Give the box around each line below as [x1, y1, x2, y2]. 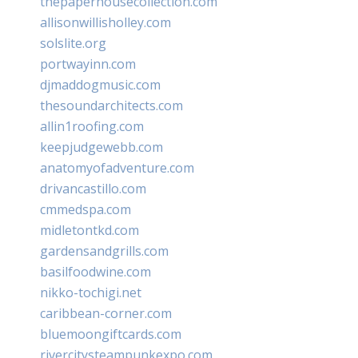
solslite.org [40, 34, 106, 52]
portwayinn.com [40, 54, 136, 73]
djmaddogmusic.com [40, 75, 161, 93]
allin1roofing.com [40, 117, 144, 135]
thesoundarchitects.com [40, 96, 183, 114]
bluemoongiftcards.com [40, 324, 181, 343]
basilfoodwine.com [40, 262, 151, 280]
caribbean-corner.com [40, 304, 172, 322]
